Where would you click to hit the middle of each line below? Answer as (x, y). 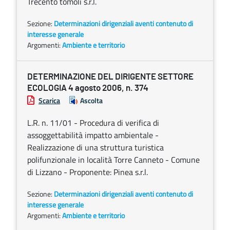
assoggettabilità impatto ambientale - (93, 135)
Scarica (49, 100)
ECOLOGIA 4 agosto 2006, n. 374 (88, 88)
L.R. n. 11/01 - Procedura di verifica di (93, 123)
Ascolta (91, 100)
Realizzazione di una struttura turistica (95, 147)
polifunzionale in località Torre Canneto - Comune (113, 160)
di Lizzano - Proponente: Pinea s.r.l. (88, 172)
